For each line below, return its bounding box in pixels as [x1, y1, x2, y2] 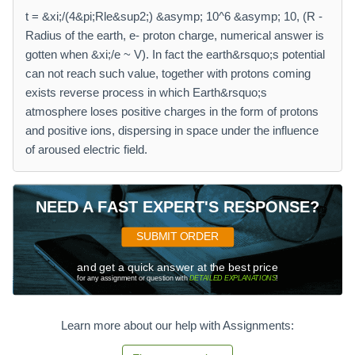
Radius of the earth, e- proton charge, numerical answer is [25, 29, 324, 42]
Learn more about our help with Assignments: [61, 319, 294, 332]
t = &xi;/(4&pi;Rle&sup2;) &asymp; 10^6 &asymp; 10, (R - [25, 10, 323, 23]
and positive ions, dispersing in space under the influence [25, 124, 319, 137]
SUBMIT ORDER [136, 231, 219, 243]
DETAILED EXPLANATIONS [189, 273, 277, 282]
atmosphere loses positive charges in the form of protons [25, 105, 319, 118]
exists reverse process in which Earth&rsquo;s [25, 86, 267, 99]
